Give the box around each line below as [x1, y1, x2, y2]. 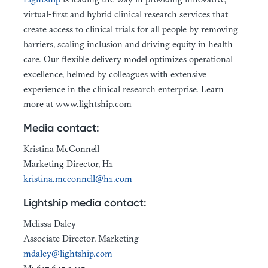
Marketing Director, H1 [23, 157, 113, 169]
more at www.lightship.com [23, 98, 132, 109]
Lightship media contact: [23, 196, 147, 209]
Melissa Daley [23, 217, 76, 229]
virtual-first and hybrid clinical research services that [23, 8, 228, 20]
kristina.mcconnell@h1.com [23, 172, 132, 184]
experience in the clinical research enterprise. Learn [23, 83, 224, 95]
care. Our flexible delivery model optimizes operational [23, 53, 233, 65]
